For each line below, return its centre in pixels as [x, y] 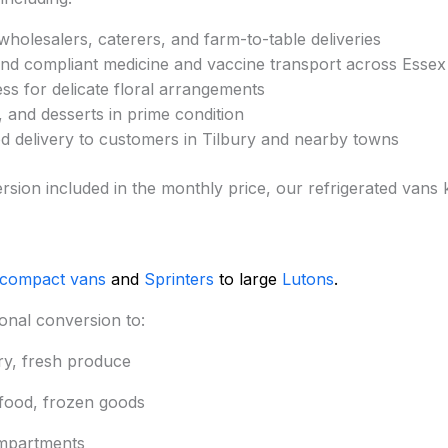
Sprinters [179, 279]
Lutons [308, 279]
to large [248, 279]
